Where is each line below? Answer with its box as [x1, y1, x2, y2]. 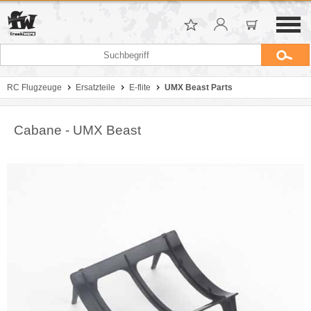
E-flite [129, 83, 151, 92]
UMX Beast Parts [165, 83, 233, 92]
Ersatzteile [76, 83, 115, 92]
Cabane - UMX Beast [14, 123, 141, 137]
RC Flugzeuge [7, 83, 62, 92]
